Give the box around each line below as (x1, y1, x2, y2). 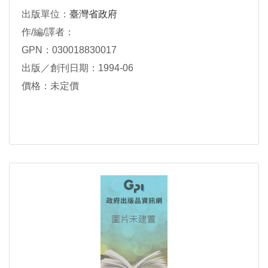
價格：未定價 (22, 81, 79, 91)
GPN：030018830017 (22, 45, 117, 55)
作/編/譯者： (22, 27, 74, 37)
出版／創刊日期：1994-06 (22, 63, 133, 73)
